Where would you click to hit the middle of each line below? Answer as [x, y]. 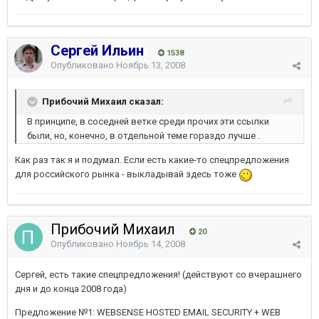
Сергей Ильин [97, 51]
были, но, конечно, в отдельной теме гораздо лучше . [143, 136]
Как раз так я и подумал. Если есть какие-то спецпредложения [152, 160]
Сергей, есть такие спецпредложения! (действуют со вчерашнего [158, 274]
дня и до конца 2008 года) [71, 289]
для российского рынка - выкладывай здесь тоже [127, 174]
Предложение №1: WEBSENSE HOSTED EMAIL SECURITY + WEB [148, 312]
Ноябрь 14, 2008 [151, 244]
